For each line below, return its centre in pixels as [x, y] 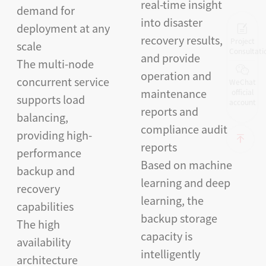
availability [43, 242]
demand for [45, 10]
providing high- [54, 135]
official [242, 92]
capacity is [166, 236]
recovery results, [181, 40]
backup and [45, 171]
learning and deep [185, 183]
